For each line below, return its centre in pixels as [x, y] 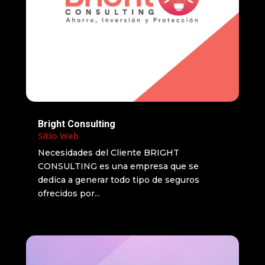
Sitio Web [58, 135]
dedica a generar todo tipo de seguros [118, 180]
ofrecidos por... [69, 193]
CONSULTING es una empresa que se [118, 166]
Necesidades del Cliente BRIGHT [108, 152]
